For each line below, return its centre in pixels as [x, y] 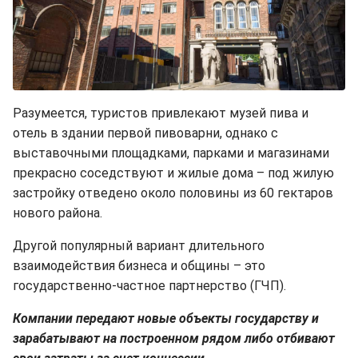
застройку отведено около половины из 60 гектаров [173, 193]
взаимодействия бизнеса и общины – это [139, 265]
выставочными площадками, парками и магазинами [171, 153]
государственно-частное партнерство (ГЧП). [149, 285]
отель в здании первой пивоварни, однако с [145, 133]
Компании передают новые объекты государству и [166, 318]
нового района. [58, 213]
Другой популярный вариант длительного [139, 245]
